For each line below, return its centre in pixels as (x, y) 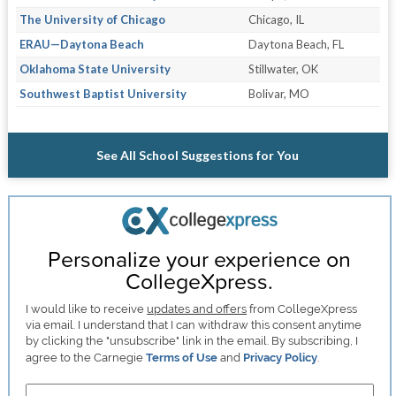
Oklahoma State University (95, 69)
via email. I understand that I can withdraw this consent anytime (194, 324)
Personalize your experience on (200, 258)
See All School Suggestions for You (198, 156)
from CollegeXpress (302, 308)
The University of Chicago (92, 20)
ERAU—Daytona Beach (81, 45)
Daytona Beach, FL (296, 45)
